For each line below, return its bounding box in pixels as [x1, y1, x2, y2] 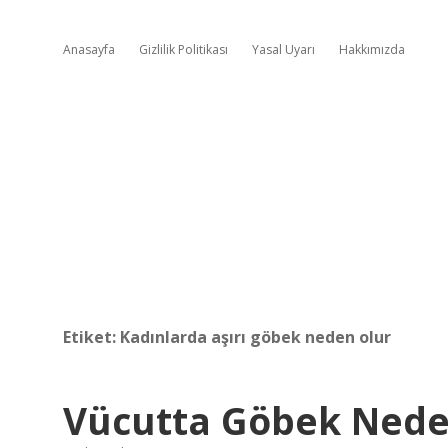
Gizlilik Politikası [139, 41, 228, 58]
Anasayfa [63, 41, 115, 58]
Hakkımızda [339, 41, 405, 58]
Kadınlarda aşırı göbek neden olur [120, 326, 391, 348]
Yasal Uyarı [252, 41, 315, 58]
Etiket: [63, 326, 120, 348]
